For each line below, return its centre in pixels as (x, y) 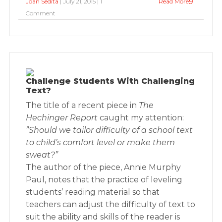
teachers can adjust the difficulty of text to (111, 204)
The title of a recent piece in (83, 105)
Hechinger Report (62, 118)
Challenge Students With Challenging (111, 81)
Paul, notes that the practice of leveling (104, 180)
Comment (41, 13)
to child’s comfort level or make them (101, 142)
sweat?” (42, 155)
